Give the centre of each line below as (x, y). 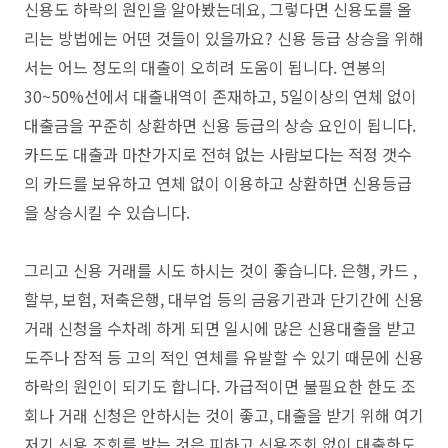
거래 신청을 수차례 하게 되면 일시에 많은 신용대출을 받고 (220, 327)
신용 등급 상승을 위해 (350, 37)
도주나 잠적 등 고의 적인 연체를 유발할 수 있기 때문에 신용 (224, 356)
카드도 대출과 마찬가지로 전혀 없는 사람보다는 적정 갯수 (218, 153)
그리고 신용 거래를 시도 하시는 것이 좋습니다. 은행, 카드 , (220, 269)
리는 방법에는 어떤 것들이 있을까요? (150, 37)
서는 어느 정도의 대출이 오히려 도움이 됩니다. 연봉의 (205, 66)
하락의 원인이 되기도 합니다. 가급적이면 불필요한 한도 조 (220, 385)
